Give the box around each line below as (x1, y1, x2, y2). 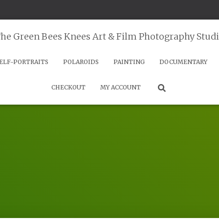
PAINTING (113, 58, 145, 66)
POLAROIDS (63, 58, 99, 66)
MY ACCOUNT (100, 84, 141, 91)
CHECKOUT (51, 84, 86, 91)
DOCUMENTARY (159, 58, 207, 66)
